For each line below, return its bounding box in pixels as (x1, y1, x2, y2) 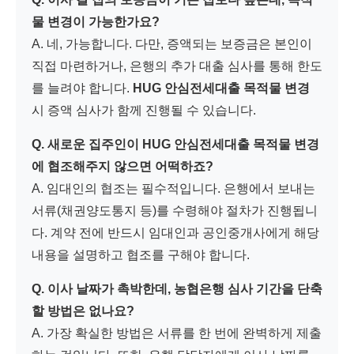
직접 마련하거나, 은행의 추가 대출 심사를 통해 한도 (32, 58, 322, 73)
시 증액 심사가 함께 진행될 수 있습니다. (32, 103, 256, 117)
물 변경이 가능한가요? (32, 14, 160, 28)
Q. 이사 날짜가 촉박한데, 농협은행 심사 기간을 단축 (32, 281, 322, 296)
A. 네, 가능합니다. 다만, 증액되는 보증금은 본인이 (32, 36, 312, 51)
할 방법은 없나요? (32, 303, 134, 318)
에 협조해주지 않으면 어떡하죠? (32, 159, 213, 173)
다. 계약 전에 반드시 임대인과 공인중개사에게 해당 (32, 225, 319, 239)
